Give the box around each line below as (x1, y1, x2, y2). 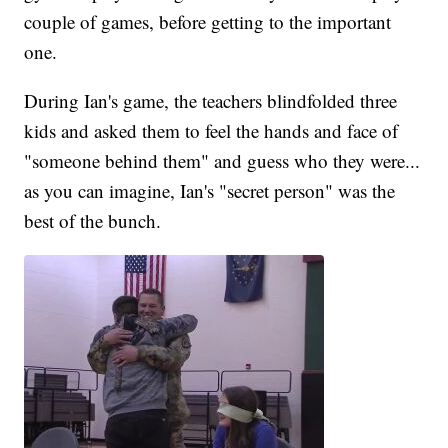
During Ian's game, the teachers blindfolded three (24, 88, 398, 114)
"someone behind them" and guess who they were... (24, 148, 421, 174)
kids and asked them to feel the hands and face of (24, 118, 399, 144)
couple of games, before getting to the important (24, 9, 392, 35)
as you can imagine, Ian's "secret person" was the (24, 178, 396, 204)
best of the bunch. (24, 208, 162, 234)
